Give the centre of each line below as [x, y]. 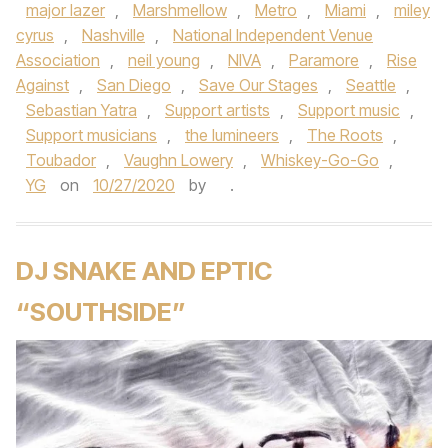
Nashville [113, 35]
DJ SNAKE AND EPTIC [144, 270]
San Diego [134, 85]
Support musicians [91, 135]
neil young [164, 60]
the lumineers [232, 135]
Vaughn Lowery [178, 160]
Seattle [371, 85]
